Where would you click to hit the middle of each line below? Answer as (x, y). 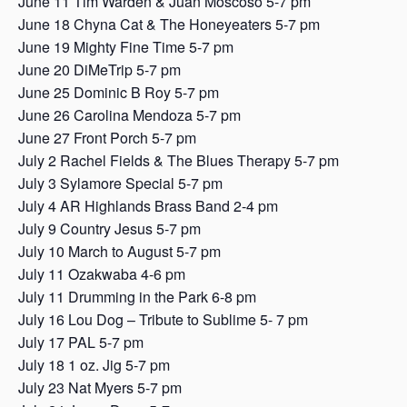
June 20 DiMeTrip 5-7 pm (99, 69)
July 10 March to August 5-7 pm (119, 251)
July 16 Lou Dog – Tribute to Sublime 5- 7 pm (163, 319)
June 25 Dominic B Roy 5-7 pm (119, 92)
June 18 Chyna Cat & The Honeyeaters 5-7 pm (169, 24)
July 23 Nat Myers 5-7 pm (100, 387)
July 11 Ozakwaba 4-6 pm (102, 273)
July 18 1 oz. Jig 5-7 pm (94, 364)
